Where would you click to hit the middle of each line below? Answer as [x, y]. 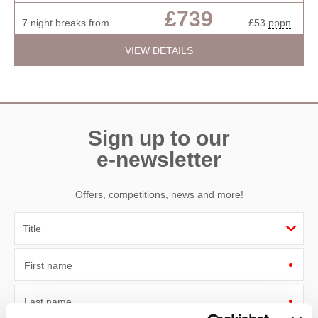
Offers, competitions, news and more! [159, 195]
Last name [48, 302]
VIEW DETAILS [159, 50]
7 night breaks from [66, 22]
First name [48, 266]
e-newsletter [159, 159]
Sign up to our [159, 138]
